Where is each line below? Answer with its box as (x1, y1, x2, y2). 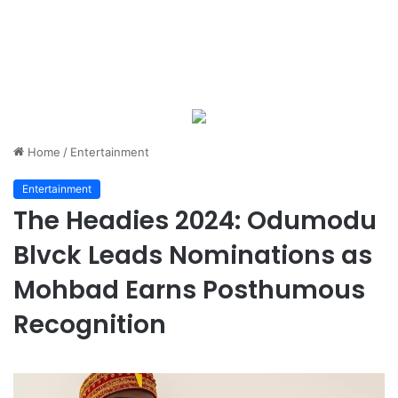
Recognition (13, 307, 166, 342)
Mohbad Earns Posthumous (13, 273, 365, 307)
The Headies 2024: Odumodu (13, 203, 377, 238)
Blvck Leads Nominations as (13, 238, 372, 273)
